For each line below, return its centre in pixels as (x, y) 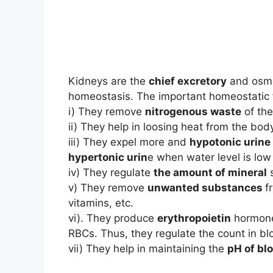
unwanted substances (206, 188)
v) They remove (108, 188)
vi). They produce (113, 218)
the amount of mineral (210, 173)
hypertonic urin (108, 158)
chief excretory (188, 81)
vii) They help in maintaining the (148, 249)
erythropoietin (194, 218)
